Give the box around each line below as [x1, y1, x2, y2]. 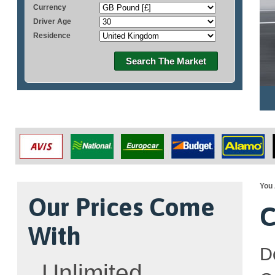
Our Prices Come [28, 193, 215, 222]
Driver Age [33, 17, 71, 26]
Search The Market [126, 56, 206, 66]
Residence [33, 31, 71, 40]
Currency [33, 3, 66, 12]
